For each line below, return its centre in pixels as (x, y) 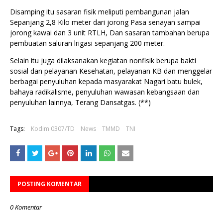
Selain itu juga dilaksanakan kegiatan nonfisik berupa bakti (103, 60)
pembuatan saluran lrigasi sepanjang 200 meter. (87, 43)
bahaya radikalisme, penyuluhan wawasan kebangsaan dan (105, 92)
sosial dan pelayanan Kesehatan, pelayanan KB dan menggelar (111, 71)
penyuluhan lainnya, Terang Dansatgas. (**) (80, 102)
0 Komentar (26, 207)
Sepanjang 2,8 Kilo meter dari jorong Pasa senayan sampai (105, 22)
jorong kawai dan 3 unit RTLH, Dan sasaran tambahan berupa (110, 32)
